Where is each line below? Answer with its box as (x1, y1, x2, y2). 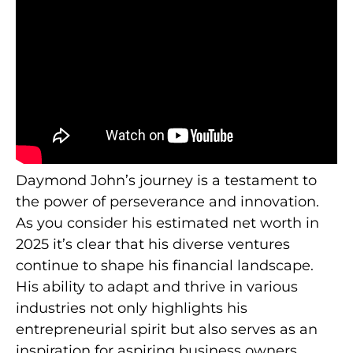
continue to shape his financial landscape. (16, 257, 314, 275)
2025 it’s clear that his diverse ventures (16, 236, 290, 254)
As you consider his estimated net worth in (16, 214, 319, 232)
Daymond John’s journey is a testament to (16, 172, 317, 190)
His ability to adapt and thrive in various (16, 278, 298, 296)
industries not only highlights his (16, 299, 247, 318)
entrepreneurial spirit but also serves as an (16, 321, 318, 339)
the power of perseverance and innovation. (16, 193, 319, 211)
